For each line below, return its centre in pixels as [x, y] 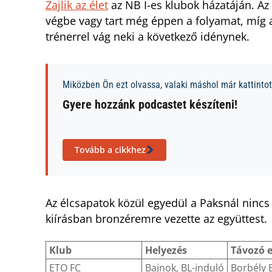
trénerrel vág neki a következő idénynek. [148, 37]
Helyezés [166, 250]
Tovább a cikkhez [110, 150]
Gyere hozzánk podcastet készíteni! [150, 105]
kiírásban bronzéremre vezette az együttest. [156, 219]
